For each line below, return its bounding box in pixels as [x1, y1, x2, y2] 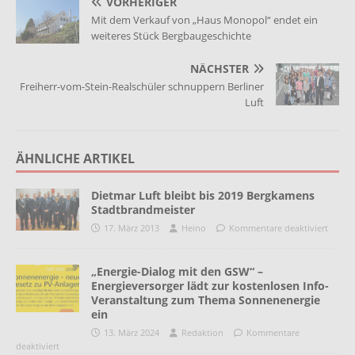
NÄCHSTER [190, 61, 249, 77]
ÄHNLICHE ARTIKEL [16, 150, 135, 168]
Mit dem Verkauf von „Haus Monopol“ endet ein [91, 12, 318, 27]
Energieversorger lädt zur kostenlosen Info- [91, 278, 329, 294]
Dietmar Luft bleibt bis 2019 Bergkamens [91, 188, 315, 204]
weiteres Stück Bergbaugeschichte [91, 28, 251, 43]
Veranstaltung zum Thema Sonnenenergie [91, 292, 320, 308]
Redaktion [181, 326, 223, 339]
